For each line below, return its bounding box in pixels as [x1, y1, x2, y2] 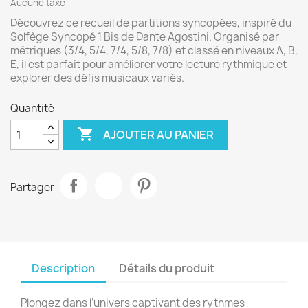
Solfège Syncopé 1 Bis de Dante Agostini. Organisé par [10, 30, 279, 44]
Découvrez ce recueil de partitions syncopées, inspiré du [10, 16, 291, 30]
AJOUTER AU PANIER [103, 126, 214, 142]
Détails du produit [119, 261, 215, 276]
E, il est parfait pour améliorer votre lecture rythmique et [10, 57, 287, 71]
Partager [10, 179, 54, 195]
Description [32, 261, 95, 276]
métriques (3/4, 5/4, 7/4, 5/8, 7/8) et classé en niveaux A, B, [10, 43, 298, 58]
